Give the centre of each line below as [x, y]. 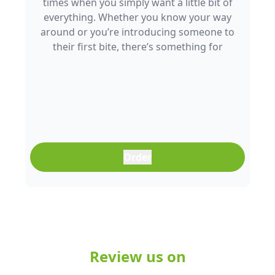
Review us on [137, 256]
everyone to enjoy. [137, 61]
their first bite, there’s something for [137, 47]
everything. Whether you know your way [137, 17]
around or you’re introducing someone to [137, 32]
